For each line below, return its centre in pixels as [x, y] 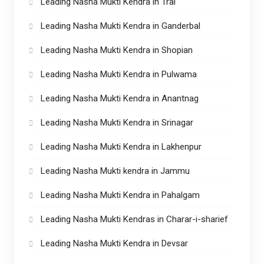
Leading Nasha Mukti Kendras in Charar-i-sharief [134, 219]
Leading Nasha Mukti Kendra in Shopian [116, 50]
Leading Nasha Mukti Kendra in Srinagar [117, 122]
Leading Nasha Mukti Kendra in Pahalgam [120, 195]
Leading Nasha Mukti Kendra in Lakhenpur [121, 146]
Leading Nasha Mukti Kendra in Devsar [114, 243]
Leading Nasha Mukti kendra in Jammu [115, 171]
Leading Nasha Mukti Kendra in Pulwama [118, 74]
